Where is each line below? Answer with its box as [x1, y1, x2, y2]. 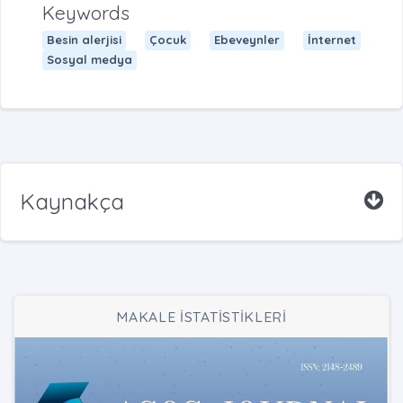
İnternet [308, 32, 357, 48]
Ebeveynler [214, 32, 281, 48]
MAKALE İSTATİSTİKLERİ [116, 307, 287, 326]
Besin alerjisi [46, 32, 121, 48]
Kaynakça [20, 187, 124, 215]
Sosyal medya [46, 52, 132, 67]
